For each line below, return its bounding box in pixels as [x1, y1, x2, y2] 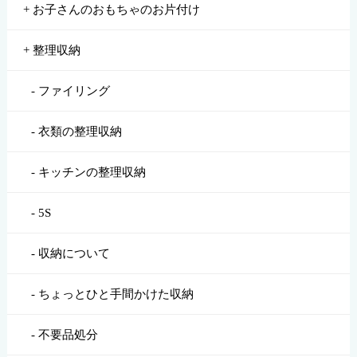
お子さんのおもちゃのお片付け [32, 2, 200, 16]
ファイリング [37, 84, 110, 97]
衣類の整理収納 [37, 124, 122, 138]
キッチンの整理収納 [37, 165, 146, 178]
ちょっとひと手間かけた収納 [37, 287, 194, 300]
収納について [37, 246, 110, 260]
